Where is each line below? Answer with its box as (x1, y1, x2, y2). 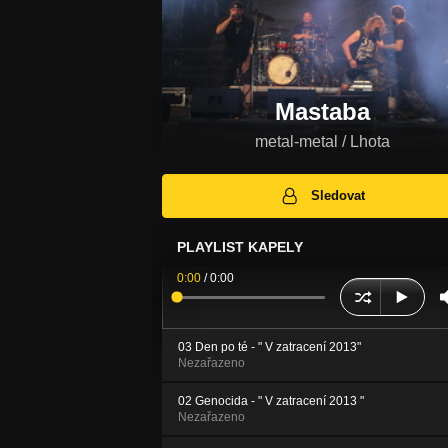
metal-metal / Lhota (254, 132, 390, 150)
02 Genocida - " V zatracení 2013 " (178, 394, 364, 409)
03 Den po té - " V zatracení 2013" (178, 340, 361, 355)
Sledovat (311, 188, 366, 204)
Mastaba (274, 97, 370, 125)
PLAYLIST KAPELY (177, 239, 303, 256)
